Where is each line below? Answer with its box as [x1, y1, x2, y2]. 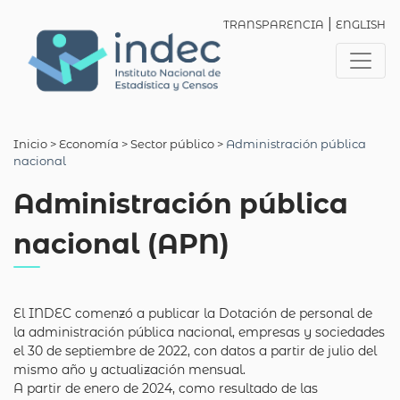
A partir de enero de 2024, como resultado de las [13, 380, 318, 396]
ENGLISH [336, 18, 386, 31]
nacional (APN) [13, 228, 229, 261]
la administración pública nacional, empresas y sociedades [13, 324, 385, 340]
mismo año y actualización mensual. [13, 362, 246, 378]
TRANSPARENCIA [223, 18, 324, 31]
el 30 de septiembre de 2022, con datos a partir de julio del [13, 343, 377, 359]
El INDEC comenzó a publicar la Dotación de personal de [13, 305, 372, 321]
